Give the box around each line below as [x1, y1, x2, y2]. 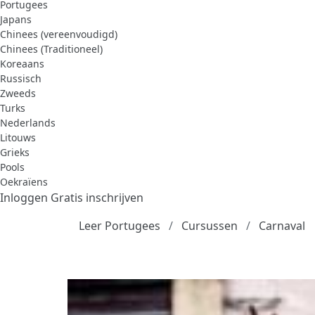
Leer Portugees [79, 217, 160, 233]
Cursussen [181, 217, 238, 233]
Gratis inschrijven [51, 189, 143, 205]
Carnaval [259, 217, 305, 233]
